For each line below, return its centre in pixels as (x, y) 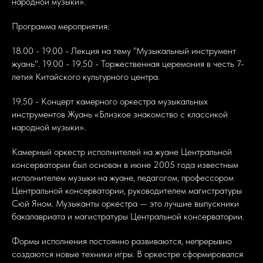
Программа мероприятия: (60, 26)
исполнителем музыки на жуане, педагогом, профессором (123, 177)
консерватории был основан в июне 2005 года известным (125, 164)
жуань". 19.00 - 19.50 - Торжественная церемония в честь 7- (128, 63)
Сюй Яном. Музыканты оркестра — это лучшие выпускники (125, 203)
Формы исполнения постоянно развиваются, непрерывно (122, 241)
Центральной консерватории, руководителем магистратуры (127, 190)
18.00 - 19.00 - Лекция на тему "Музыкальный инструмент (124, 50)
